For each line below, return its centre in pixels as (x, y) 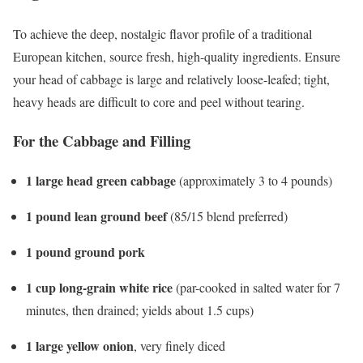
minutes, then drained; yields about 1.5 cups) (140, 310)
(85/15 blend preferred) (227, 216)
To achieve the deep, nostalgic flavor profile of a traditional (162, 33)
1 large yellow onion (80, 346)
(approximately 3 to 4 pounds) (254, 181)
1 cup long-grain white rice (99, 288)
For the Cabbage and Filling (102, 141)
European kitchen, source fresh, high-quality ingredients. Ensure (177, 56)
